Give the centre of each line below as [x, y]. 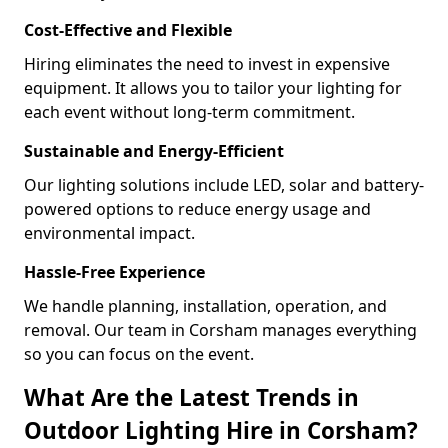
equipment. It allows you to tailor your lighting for [213, 88]
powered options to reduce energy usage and [197, 209]
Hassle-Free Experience [114, 272]
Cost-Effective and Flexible [128, 30]
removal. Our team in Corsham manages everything [220, 330]
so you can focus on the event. [139, 354]
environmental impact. [109, 233]
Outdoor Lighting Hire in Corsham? [221, 430]
